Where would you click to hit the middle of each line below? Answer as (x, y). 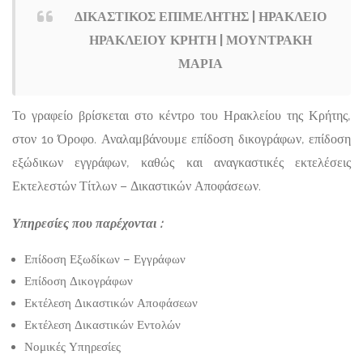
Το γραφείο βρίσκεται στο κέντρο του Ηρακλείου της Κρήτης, (181, 116)
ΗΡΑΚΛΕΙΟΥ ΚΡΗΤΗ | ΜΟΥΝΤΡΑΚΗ (200, 41)
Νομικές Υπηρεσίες (73, 347)
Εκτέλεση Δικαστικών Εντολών (102, 325)
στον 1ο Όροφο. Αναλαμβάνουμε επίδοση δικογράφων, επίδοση (181, 139)
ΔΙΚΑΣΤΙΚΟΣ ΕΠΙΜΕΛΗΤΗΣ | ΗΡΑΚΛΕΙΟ (200, 17)
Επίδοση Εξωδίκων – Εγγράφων (105, 260)
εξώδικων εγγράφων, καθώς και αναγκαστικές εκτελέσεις (181, 163)
